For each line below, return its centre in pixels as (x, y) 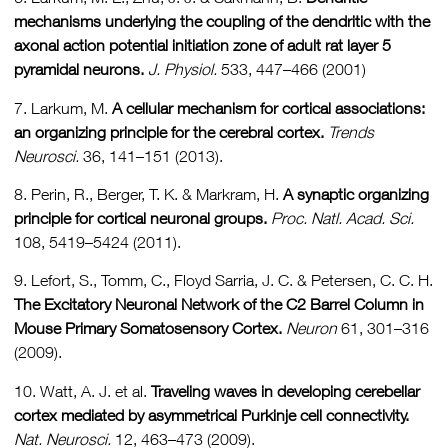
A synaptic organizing (356, 193)
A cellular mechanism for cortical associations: (268, 107)
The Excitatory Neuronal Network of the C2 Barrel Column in (219, 304)
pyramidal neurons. (79, 69)
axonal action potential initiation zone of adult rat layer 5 (202, 45)
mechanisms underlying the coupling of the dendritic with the (222, 21)
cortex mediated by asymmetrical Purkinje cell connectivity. (211, 414)
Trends (351, 131)
